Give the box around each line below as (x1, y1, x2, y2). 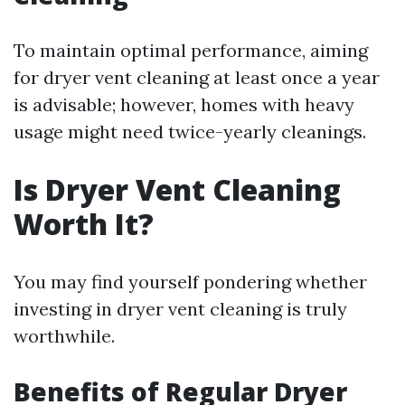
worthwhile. (14, 325, 115, 348)
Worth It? (14, 204, 154, 244)
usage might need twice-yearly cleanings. (14, 120, 366, 144)
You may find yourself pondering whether (14, 270, 367, 294)
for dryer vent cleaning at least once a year (14, 66, 380, 89)
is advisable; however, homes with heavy (14, 93, 354, 117)
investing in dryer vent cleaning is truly (14, 297, 347, 321)
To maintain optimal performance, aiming (14, 39, 368, 62)
